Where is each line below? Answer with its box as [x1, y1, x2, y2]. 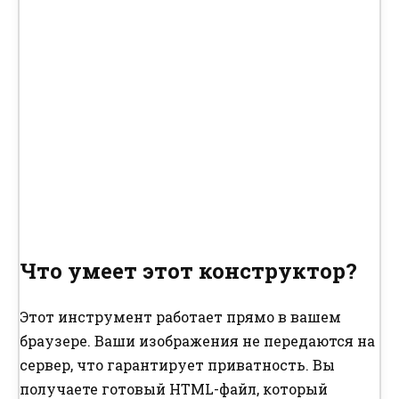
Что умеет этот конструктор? [20, 256, 357, 286]
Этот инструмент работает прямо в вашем [20, 307, 341, 327]
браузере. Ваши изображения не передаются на [20, 331, 375, 351]
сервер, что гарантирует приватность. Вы [20, 355, 335, 375]
